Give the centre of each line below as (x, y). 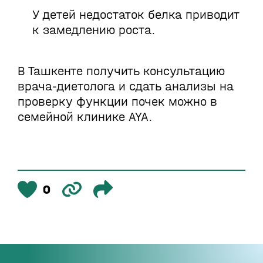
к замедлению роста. (94, 30)
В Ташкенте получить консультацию (121, 71)
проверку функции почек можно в (117, 102)
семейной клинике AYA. (85, 117)
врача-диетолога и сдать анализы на (126, 86)
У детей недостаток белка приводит (136, 15)
